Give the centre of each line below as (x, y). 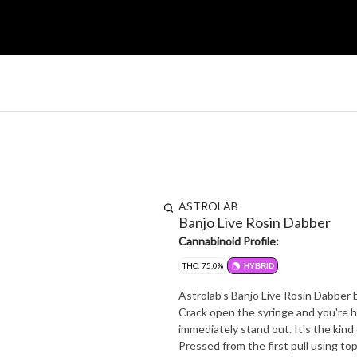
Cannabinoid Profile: (229, 241)
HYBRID (259, 266)
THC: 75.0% (203, 265)
